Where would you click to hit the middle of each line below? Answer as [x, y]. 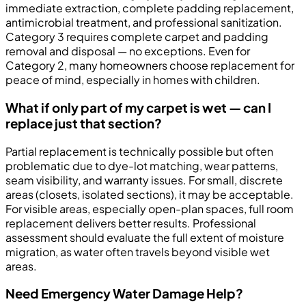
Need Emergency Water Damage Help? [124, 294]
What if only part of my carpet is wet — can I [138, 108]
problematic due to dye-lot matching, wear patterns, [142, 165]
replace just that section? [84, 123]
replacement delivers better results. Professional [131, 223]
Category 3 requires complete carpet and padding [137, 37]
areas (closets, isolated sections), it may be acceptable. [150, 194]
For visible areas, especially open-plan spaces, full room [150, 208]
